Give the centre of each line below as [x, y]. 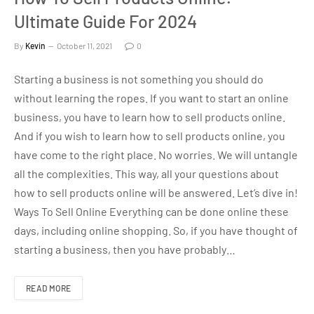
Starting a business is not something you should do [139, 79]
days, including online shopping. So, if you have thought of [156, 231]
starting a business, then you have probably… [125, 250]
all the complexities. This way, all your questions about [146, 174]
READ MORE [49, 288]
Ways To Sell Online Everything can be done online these [151, 212]
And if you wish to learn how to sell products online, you [150, 136]
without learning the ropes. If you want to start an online [151, 98]
